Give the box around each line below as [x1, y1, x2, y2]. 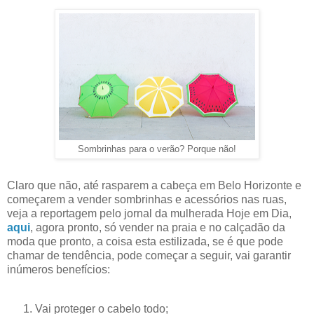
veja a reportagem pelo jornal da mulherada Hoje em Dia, [7, 207, 292, 220]
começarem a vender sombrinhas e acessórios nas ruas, [7, 193, 287, 206]
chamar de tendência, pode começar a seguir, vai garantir [7, 250, 291, 262]
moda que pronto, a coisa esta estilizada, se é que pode [7, 235, 283, 248]
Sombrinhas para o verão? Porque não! [78, 144, 236, 155]
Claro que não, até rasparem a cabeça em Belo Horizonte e [7, 179, 301, 192]
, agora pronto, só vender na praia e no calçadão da [30, 221, 285, 234]
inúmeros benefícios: [7, 264, 110, 276]
